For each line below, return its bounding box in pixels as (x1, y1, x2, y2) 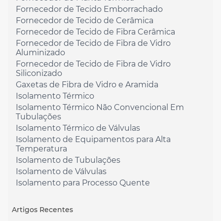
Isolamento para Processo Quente (16, 178, 150, 188)
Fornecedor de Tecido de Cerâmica (16, 16, 153, 26)
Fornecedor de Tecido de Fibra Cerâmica (16, 27, 175, 37)
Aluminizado (16, 48, 65, 58)
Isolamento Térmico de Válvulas (16, 123, 140, 133)
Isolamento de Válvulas (16, 167, 107, 177)
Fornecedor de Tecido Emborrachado (16, 4, 163, 14)
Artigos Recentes (12, 205, 73, 215)
